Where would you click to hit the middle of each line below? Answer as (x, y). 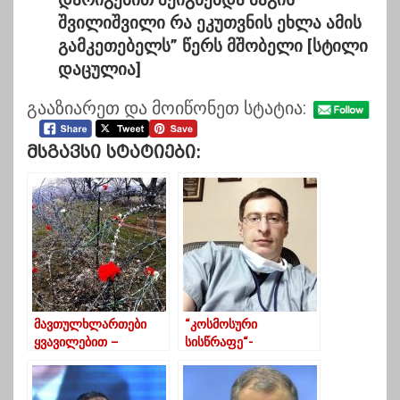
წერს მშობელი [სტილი (275, 46)
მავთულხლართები (90, 325)
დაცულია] (100, 70)
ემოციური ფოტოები (93, 361)
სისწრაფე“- (219, 343)
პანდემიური (220, 361)
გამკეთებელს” (120, 46)
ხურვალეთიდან (80, 379)
